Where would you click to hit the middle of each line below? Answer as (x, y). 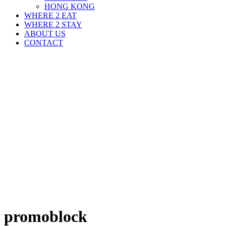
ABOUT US (45, 34)
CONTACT (44, 43)
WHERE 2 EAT (50, 15)
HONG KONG (70, 6)
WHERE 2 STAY (53, 24)
